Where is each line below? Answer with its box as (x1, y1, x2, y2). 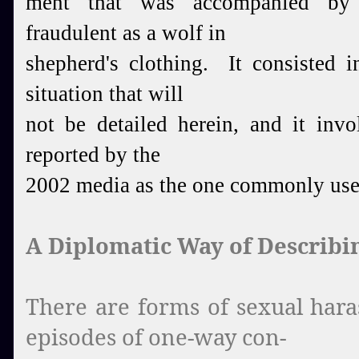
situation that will (26, 82, 184, 106)
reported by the (26, 143, 160, 167)
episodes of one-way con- (26, 322, 286, 352)
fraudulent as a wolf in (26, 21, 226, 45)
